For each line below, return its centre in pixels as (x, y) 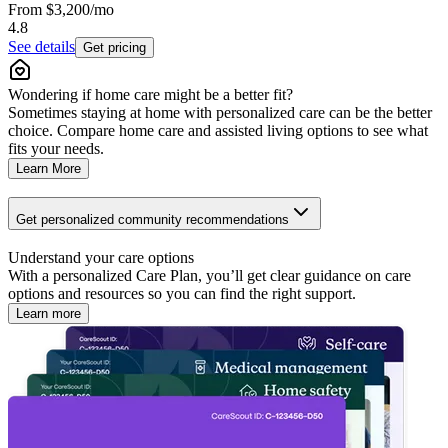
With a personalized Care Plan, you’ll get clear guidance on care (209, 276)
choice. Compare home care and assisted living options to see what (218, 130)
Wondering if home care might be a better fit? (150, 94)
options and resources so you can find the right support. (182, 294)
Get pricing (114, 47)
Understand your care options (101, 258)
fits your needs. (56, 148)
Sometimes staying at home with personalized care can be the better (220, 112)
